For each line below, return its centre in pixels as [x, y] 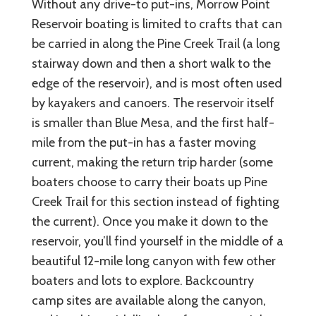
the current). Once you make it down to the [150, 221]
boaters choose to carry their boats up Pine [150, 182]
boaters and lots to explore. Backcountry [143, 280]
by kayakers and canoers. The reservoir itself [153, 103]
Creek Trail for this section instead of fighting [156, 201]
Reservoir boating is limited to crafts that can [157, 24]
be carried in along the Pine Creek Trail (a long [156, 43]
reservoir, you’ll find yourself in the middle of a [158, 241]
